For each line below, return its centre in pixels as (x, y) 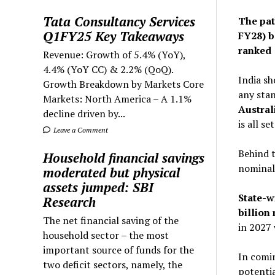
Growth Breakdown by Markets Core (124, 84)
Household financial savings (124, 157)
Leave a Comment (80, 130)
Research (70, 202)
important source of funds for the (119, 250)
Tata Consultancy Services (119, 21)
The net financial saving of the (111, 220)
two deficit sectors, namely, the (113, 264)
